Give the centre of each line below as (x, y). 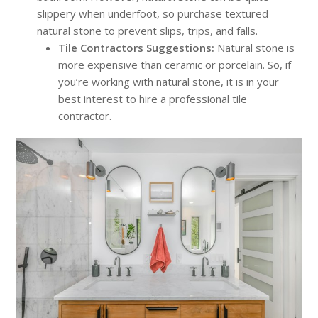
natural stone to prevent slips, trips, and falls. (148, 30)
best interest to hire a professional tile (153, 98)
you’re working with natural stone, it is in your (169, 81)
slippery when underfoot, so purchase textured (153, 13)
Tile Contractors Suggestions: (137, 47)
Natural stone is (256, 47)
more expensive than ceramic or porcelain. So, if (175, 64)
